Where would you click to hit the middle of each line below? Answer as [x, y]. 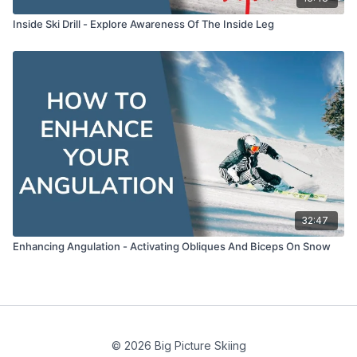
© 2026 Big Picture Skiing [178, 345]
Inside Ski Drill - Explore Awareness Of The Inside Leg [143, 24]
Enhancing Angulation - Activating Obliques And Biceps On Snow [172, 246]
